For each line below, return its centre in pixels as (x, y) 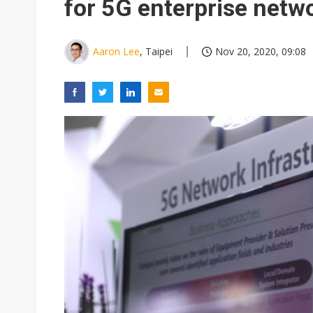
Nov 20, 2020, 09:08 (261, 51)
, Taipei (156, 51)
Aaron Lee (116, 51)
